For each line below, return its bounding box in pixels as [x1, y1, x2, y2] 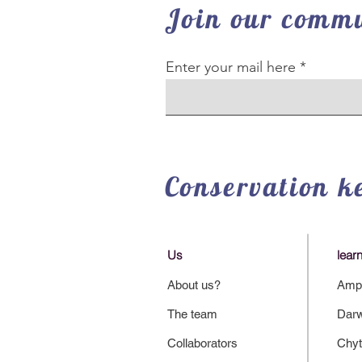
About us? [167, 278, 221, 292]
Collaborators [167, 336, 238, 350]
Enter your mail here [166, 58, 296, 76]
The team [167, 307, 217, 321]
